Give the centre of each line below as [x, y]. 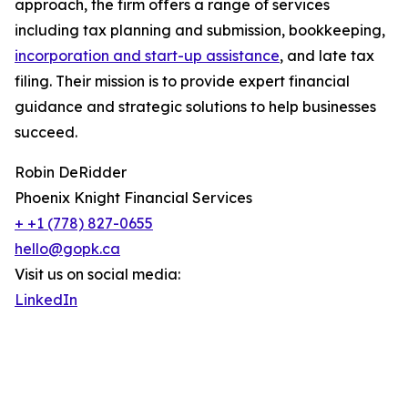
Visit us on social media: [97, 274]
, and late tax [327, 56]
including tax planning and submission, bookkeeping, [200, 30]
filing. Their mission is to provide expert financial [182, 81]
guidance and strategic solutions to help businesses [195, 107]
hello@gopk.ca [67, 249]
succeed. [46, 132]
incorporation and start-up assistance [147, 56]
